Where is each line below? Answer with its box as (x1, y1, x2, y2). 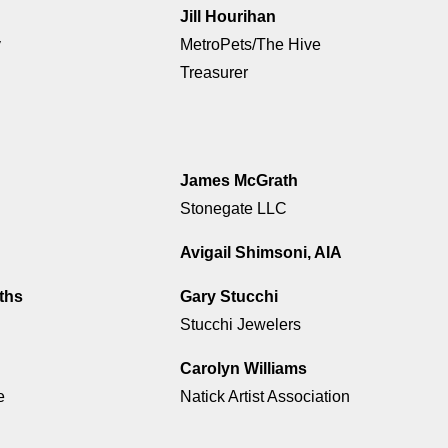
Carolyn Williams (179, 360, 307, 378)
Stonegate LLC (179, 200, 287, 218)
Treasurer (179, 64, 248, 82)
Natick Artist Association (179, 388, 350, 406)
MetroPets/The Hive (179, 36, 321, 54)
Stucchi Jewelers (179, 316, 301, 334)
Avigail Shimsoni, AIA (179, 244, 342, 262)
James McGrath (179, 172, 298, 190)
